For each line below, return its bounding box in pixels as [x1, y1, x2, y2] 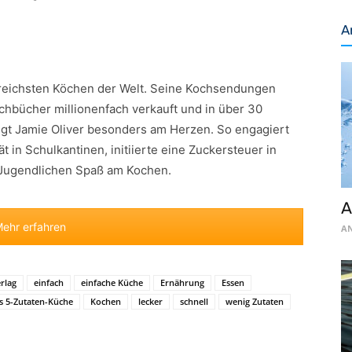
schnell [180, 295, 208, 307]
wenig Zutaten [225, 295, 284, 307]
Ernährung [160, 276, 204, 288]
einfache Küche [81, 276, 143, 288]
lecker [138, 295, 163, 307]
